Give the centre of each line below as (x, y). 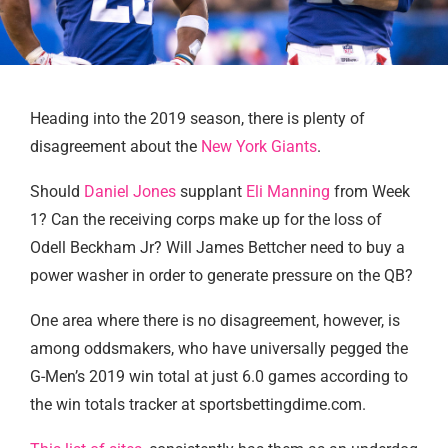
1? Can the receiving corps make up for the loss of (206, 219)
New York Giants (259, 146)
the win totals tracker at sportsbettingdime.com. (198, 404)
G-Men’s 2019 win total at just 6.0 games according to (219, 376)
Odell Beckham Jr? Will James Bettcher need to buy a (217, 247)
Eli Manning (288, 191)
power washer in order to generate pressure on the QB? (221, 275)
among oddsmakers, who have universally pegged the (219, 348)
